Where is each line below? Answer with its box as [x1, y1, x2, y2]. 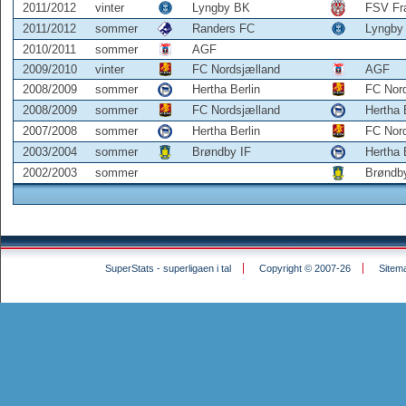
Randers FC [192, 22, 255, 35]
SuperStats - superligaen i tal [104, 263, 231, 274]
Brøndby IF [192, 145, 251, 159]
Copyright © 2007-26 [258, 263, 351, 274]
